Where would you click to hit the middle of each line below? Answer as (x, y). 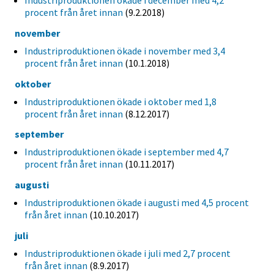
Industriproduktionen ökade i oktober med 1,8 (120, 101)
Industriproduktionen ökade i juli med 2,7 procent (128, 253)
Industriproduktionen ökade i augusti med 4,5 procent (137, 203)
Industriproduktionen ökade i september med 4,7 (127, 152)
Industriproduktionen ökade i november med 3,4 (125, 50)
